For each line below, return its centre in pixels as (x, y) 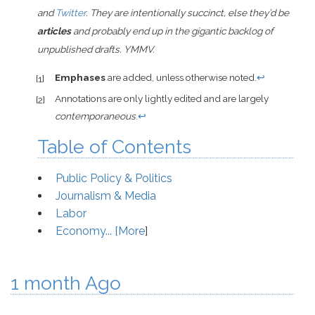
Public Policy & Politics (114, 179)
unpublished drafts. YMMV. (96, 50)
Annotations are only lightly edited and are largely (161, 99)
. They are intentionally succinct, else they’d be (188, 13)
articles (54, 31)
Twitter (71, 13)
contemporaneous (95, 116)
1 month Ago (66, 283)
